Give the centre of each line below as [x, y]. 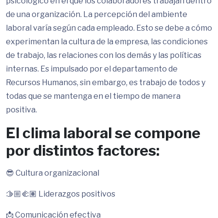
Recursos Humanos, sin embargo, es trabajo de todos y [106, 82]
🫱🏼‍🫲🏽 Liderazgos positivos [61, 194]
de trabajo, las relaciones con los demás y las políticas [104, 55]
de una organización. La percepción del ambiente [97, 14]
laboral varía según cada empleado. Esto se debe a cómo [109, 28]
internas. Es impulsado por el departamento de [92, 69]
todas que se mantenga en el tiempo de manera [93, 96]
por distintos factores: [83, 150]
